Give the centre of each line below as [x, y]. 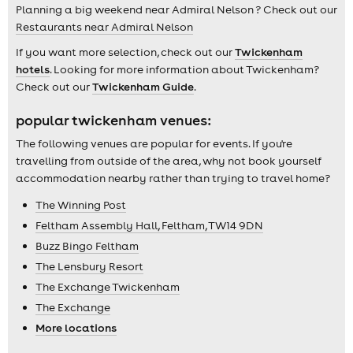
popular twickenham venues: [113, 121]
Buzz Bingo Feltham [87, 245]
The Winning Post [81, 204]
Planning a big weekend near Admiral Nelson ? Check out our [176, 10]
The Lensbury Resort [89, 266]
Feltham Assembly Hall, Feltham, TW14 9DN [149, 225]
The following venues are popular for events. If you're [154, 143]
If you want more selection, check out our [125, 52]
